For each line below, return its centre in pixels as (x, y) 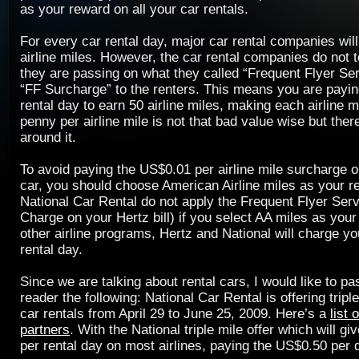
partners (45, 330)
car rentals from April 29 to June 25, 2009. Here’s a (175, 314)
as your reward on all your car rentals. (134, 9)
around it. (48, 137)
